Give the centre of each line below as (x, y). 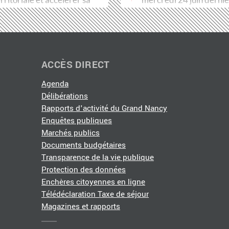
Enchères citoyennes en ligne (93, 182)
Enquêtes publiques (77, 120)
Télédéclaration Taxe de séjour (95, 194)
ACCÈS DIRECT (76, 64)
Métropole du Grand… (183, 14)
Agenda (55, 84)
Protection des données (84, 169)
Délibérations (65, 96)
